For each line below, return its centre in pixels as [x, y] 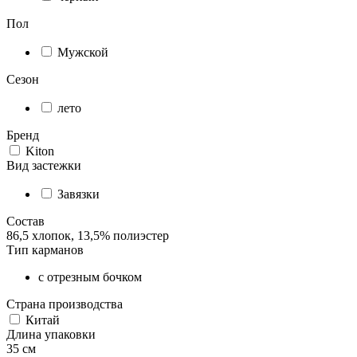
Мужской [83, 52]
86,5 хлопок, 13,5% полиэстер [88, 235]
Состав [25, 221]
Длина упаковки [51, 334]
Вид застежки [44, 165]
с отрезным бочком [90, 277]
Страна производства [65, 304]
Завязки [78, 194]
